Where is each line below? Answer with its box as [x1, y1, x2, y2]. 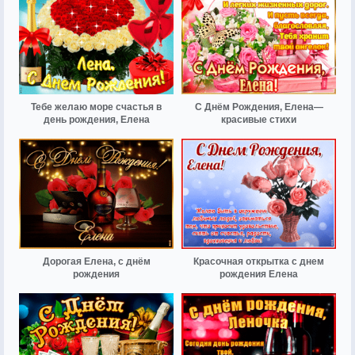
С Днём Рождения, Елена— [194, 101, 323, 113]
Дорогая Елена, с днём [42, 256, 151, 268]
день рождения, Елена [43, 113, 150, 125]
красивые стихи [221, 113, 296, 125]
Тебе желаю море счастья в [31, 101, 162, 113]
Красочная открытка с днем [193, 256, 324, 268]
